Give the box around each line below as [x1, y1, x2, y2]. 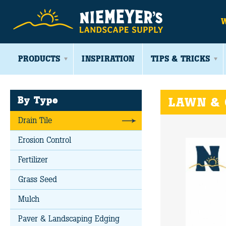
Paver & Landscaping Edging [18, 214, 120, 223]
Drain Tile [18, 116, 52, 125]
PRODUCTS [18, 54, 60, 64]
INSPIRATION [82, 54, 134, 64]
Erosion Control [18, 135, 71, 145]
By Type [18, 94, 59, 106]
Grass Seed [18, 175, 57, 184]
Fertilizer [18, 155, 48, 164]
